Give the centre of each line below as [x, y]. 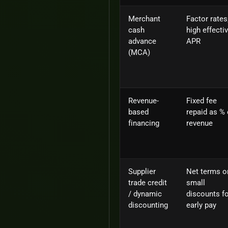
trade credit [148, 182]
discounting [148, 205]
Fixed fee [202, 101]
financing [144, 123]
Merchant [144, 19]
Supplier [142, 171]
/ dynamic [145, 194]
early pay [201, 205]
